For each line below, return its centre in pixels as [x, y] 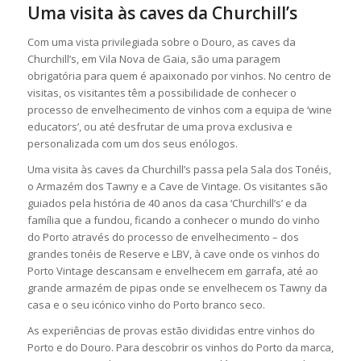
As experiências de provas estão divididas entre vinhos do [171, 330]
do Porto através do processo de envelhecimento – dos [163, 237]
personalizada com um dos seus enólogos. [132, 143]
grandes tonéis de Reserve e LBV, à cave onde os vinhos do [173, 253]
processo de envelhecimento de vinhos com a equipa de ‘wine [179, 109]
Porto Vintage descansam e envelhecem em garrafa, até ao [172, 270]
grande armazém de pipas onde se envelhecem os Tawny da [177, 287]
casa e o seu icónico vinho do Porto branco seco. [147, 304]
